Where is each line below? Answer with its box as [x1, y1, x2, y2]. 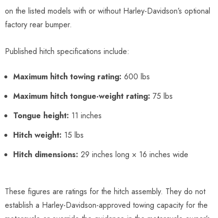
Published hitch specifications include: [5, 45, 129, 57]
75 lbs [150, 90, 173, 102]
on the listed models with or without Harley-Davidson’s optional [5, 5, 210, 17]
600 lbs [122, 71, 150, 82]
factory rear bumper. [5, 18, 72, 30]
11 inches [69, 109, 102, 121]
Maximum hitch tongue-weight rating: [13, 90, 150, 102]
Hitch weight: [13, 129, 62, 141]
